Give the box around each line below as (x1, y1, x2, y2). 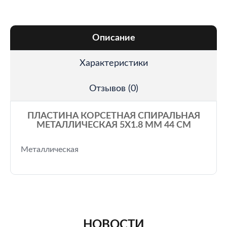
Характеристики (79, 59, 148, 68)
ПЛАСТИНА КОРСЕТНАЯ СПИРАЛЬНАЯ (27, 111, 200, 121)
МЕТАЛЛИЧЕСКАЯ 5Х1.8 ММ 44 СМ (36, 121, 191, 130)
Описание (92, 33, 135, 43)
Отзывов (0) (89, 84, 138, 93)
